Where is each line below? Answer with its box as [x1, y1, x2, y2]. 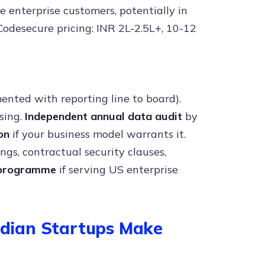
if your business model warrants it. [9, 127, 186, 141]
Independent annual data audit [25, 109, 182, 123]
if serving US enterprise [56, 163, 178, 176]
